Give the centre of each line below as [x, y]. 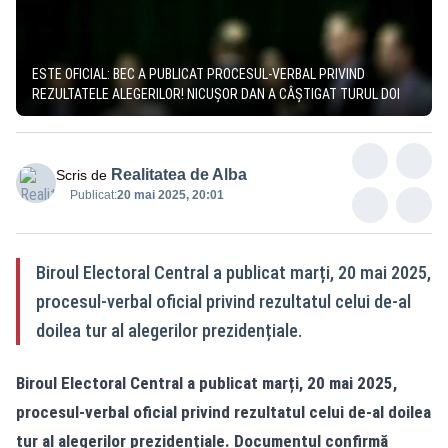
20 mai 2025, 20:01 [170, 194]
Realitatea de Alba [179, 174]
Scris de [81, 174]
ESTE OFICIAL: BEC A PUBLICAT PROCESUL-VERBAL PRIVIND [198, 73]
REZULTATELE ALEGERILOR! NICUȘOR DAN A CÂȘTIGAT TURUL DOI [216, 93]
